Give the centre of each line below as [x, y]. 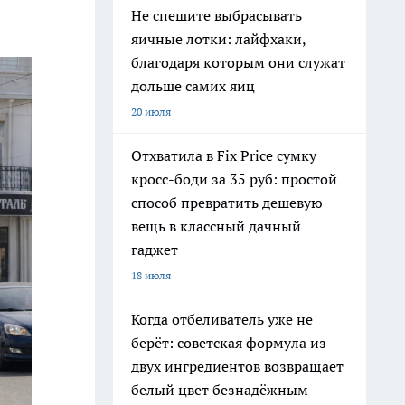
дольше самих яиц [193, 86]
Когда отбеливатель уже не [222, 319]
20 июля [151, 112]
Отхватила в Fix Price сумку [224, 155]
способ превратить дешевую [227, 202]
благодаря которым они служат [238, 62]
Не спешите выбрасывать [217, 15]
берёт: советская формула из [229, 343]
